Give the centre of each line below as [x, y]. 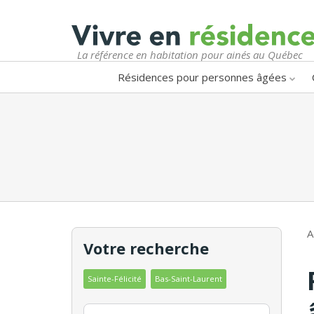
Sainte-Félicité [115, 278]
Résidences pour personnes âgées [202, 77]
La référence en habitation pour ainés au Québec [190, 54]
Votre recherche [146, 248]
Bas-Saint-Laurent [189, 278]
